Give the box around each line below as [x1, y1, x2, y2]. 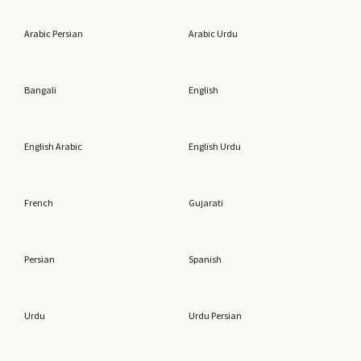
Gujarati [189, 197, 223, 209]
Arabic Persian [24, 27, 83, 39]
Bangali [24, 84, 56, 96]
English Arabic [24, 140, 82, 152]
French [24, 197, 53, 209]
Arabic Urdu [189, 27, 238, 39]
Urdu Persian [189, 309, 242, 322]
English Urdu [189, 140, 241, 152]
